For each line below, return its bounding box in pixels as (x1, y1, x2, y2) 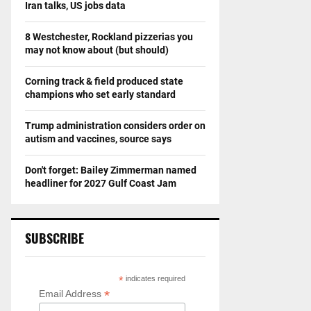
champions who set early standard (25, 88, 176, 100)
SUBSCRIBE (25, 228, 84, 247)
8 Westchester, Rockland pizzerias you (25, 31, 193, 42)
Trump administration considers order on (25, 119, 205, 131)
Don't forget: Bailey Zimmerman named (25, 164, 196, 176)
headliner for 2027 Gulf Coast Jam (25, 177, 176, 189)
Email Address (39, 287, 104, 299)
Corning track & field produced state (25, 75, 183, 87)
